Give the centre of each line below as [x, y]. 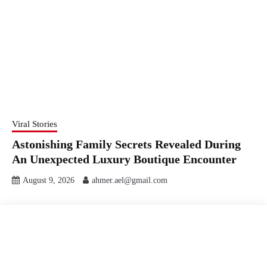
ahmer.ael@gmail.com [130, 180]
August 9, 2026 [49, 180]
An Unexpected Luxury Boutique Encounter [124, 159]
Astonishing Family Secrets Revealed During [126, 144]
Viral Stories [35, 124]
